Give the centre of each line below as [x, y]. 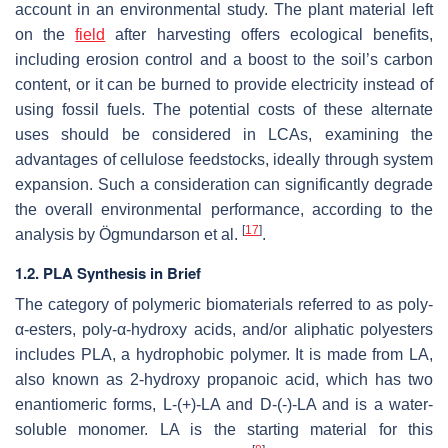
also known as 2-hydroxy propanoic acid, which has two [224, 379]
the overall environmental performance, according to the [224, 209]
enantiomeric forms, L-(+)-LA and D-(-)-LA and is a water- [224, 404]
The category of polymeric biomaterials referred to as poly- [224, 304]
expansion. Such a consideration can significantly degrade [224, 184]
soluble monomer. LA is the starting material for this [224, 429]
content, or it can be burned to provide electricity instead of [224, 84]
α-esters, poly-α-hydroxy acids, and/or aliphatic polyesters [224, 329]
